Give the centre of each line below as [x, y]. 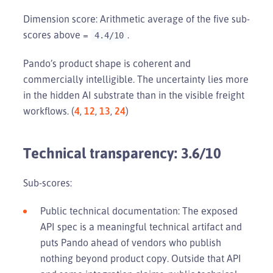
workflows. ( [49, 111]
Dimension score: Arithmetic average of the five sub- [136, 19]
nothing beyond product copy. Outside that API [141, 258]
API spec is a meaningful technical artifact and [141, 226]
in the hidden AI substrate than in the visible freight [134, 95]
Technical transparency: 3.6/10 [122, 153]
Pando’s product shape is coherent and [107, 63]
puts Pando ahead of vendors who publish [131, 242]
